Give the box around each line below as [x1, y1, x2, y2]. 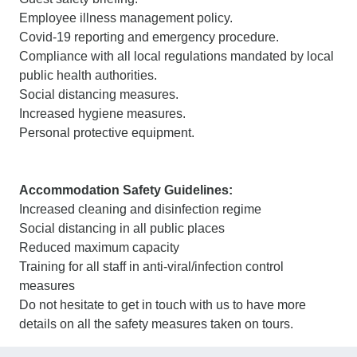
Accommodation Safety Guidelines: [19, 182, 233, 197]
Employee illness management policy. [19, 10, 233, 25]
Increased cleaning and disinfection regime [19, 202, 261, 216]
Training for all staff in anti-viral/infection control [19, 259, 284, 273]
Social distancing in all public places [19, 221, 225, 235]
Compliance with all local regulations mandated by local [19, 49, 334, 63]
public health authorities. [19, 68, 157, 82]
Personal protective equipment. [19, 125, 194, 139]
